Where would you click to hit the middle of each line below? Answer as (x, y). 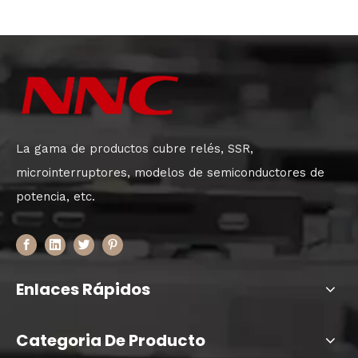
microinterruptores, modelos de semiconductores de (170, 173)
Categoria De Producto (111, 340)
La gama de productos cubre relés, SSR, (135, 149)
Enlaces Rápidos (83, 289)
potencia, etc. (56, 197)
